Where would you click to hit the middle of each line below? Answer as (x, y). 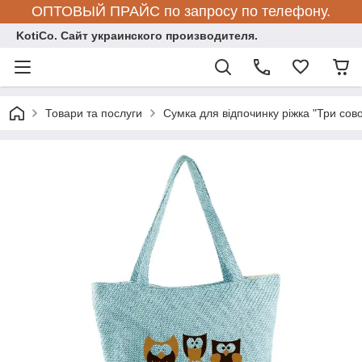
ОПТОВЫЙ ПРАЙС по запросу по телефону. (181, 11)
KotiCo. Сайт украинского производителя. (137, 36)
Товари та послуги (94, 113)
